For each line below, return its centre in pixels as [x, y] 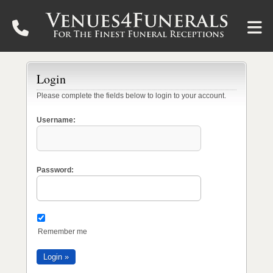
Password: [55, 170]
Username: [56, 120]
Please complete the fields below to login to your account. [131, 96]
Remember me [62, 232]
